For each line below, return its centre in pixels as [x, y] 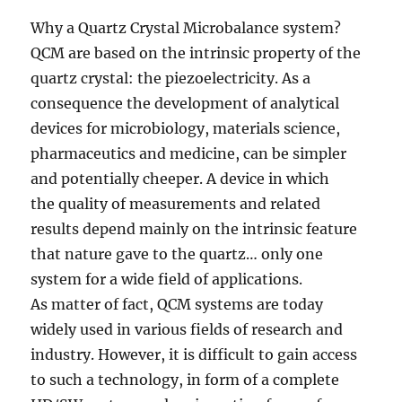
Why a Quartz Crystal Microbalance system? [186, 28]
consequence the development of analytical [185, 104]
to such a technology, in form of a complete [185, 380]
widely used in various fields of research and [187, 330]
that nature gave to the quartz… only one [177, 254]
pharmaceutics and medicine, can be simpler [189, 154]
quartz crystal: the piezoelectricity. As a [171, 79]
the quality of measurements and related [176, 204]
